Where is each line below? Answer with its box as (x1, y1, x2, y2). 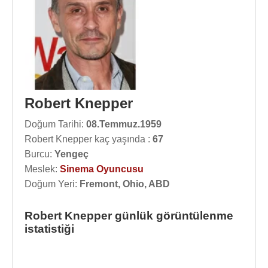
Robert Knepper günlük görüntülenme (25, 209, 233, 222)
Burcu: (25, 149, 54, 159)
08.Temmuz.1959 (86, 119, 162, 129)
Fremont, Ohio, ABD (80, 179, 170, 189)
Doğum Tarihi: (25, 119, 86, 129)
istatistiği (25, 223, 74, 235)
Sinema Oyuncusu (60, 164, 144, 174)
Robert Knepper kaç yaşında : (25, 134, 153, 144)
